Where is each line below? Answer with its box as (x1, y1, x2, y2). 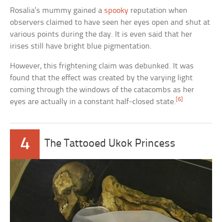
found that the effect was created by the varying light (10, 73, 193, 82)
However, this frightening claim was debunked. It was (10, 61, 194, 70)
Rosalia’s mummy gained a (10, 6, 105, 15)
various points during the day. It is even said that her (10, 30, 193, 39)
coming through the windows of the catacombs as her (10, 85, 195, 94)
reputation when (128, 6, 188, 15)
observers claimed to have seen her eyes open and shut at (10, 18, 211, 27)
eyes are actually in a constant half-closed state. (10, 97, 176, 106)
